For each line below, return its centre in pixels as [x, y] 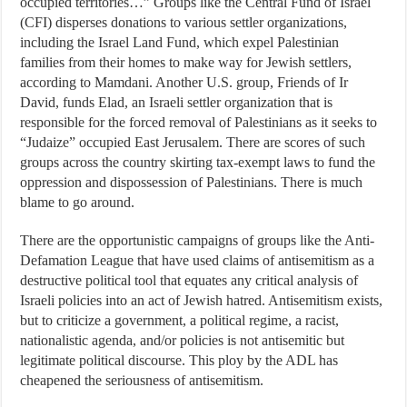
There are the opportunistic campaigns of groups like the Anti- [198, 240]
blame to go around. [79, 202]
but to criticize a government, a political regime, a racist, [180, 320]
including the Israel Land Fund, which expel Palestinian [180, 42]
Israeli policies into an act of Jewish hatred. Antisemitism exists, [202, 300]
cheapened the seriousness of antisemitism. [148, 380]
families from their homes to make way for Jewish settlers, [186, 62]
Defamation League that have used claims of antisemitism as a [198, 260]
